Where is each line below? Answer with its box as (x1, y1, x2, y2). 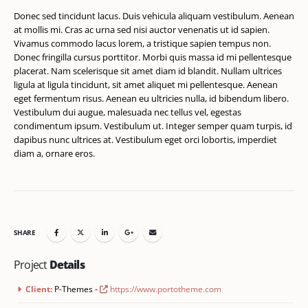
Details (49, 257, 85, 273)
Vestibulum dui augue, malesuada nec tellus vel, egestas (14, 106, 241, 119)
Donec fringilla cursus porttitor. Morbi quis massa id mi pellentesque (14, 51, 291, 64)
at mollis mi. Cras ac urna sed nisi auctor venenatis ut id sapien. (14, 23, 269, 36)
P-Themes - (54, 283, 100, 295)
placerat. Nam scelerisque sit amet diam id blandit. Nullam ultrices (14, 65, 282, 78)
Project (14, 257, 49, 273)
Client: (25, 283, 52, 295)
